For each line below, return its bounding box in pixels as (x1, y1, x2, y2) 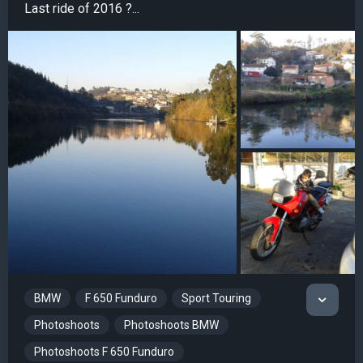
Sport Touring (181, 291, 251, 305)
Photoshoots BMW (124, 318, 219, 331)
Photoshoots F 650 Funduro (34, 344, 174, 358)
